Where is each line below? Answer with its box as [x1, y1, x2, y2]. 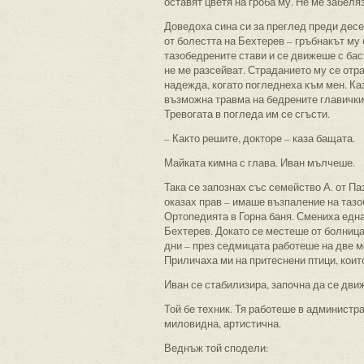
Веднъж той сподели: [164, 340, 269, 355]
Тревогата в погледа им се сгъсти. [164, 106, 330, 121]
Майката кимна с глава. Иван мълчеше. [164, 155, 355, 170]
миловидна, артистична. [164, 316, 281, 331]
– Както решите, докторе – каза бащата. [164, 131, 355, 145]
